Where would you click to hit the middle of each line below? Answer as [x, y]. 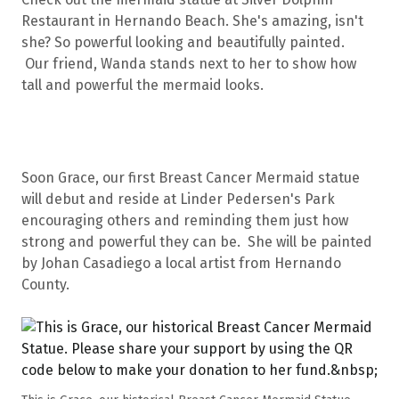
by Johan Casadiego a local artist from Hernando [181, 263]
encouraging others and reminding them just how [185, 220]
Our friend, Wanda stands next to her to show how [189, 63]
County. [47, 284]
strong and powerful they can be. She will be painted [197, 241]
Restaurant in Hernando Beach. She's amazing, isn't [192, 20]
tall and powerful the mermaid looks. [148, 85]
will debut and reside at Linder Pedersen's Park [178, 199]
